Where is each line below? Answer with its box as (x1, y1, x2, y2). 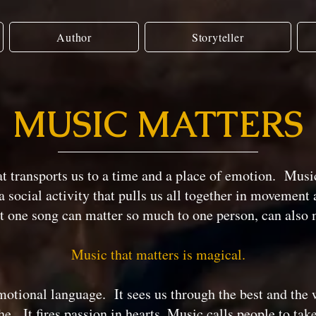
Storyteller (191, 30, 244, 44)
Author (56, 30, 92, 44)
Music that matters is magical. (71, 245, 245, 264)
